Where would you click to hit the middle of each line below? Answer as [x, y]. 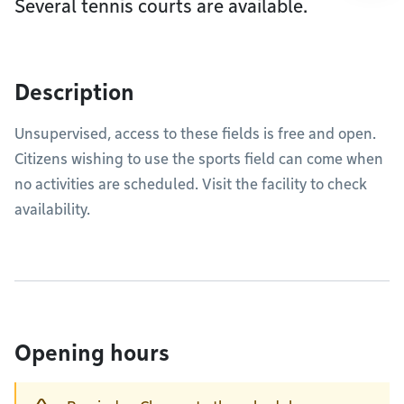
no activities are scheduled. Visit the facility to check [191, 184]
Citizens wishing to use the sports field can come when [199, 159]
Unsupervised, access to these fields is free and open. [195, 134]
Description [74, 92]
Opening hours [92, 353]
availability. [52, 210]
